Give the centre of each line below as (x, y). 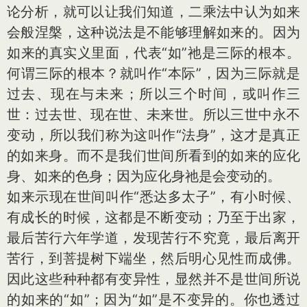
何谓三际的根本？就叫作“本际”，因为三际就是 (153, 73)
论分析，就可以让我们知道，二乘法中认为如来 (153, 12)
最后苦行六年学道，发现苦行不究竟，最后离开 (153, 238)
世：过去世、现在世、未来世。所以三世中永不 (153, 114)
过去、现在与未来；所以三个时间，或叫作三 (153, 94)
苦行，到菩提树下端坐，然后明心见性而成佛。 (153, 258)
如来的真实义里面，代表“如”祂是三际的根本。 (153, 53)
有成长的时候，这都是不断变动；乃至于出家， (153, 217)
